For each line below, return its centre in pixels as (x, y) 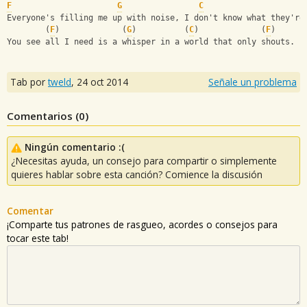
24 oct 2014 (102, 82)
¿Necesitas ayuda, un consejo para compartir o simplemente (144, 160)
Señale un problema (253, 82)
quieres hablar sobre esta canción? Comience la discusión (137, 174)
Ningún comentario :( (75, 147)
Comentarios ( (43, 115)
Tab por (29, 82)
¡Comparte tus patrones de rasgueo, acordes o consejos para (142, 224)
